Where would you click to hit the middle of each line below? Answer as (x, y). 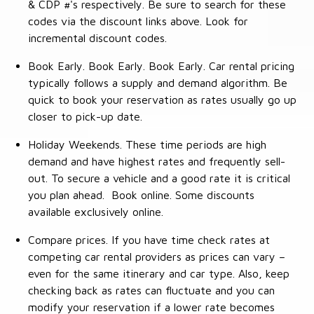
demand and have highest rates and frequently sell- (157, 162)
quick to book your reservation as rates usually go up (162, 100)
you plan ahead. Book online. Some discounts (141, 195)
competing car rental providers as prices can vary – (157, 257)
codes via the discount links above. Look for (138, 21)
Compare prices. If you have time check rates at (149, 240)
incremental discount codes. (97, 38)
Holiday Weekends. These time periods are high (147, 145)
